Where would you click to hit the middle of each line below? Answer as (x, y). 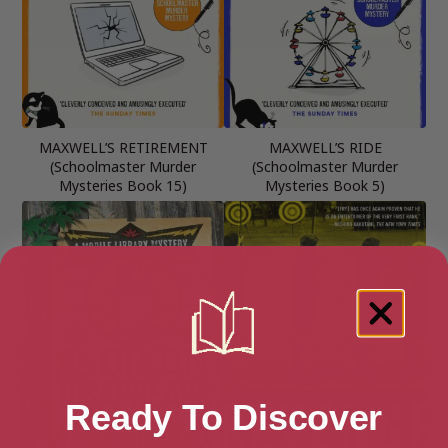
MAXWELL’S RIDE (325, 147)
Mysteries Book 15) (123, 185)
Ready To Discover (224, 417)
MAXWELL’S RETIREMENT (123, 147)
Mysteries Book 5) (325, 185)
